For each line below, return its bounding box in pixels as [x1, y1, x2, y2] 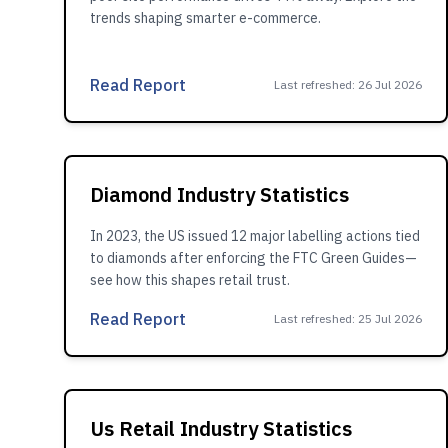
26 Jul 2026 [358, 77, 422, 92]
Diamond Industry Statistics [90, 181, 349, 208]
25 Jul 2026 [358, 311, 422, 326]
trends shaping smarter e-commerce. [90, 9, 321, 27]
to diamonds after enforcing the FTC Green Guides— [90, 249, 417, 267]
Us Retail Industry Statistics [90, 415, 352, 442]
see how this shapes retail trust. [90, 271, 290, 289]
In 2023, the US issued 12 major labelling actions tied [90, 227, 420, 245]
